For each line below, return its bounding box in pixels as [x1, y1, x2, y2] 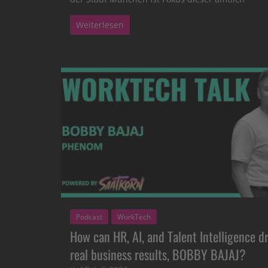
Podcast [76, 211, 102, 222]
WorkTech [117, 211, 151, 222]
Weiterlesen [76, 19, 124, 31]
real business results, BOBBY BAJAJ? [70, 244, 246, 264]
